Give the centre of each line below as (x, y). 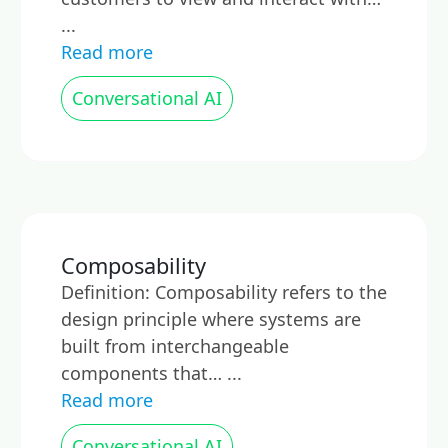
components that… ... (151, 373)
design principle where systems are (211, 319)
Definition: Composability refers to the (224, 292)
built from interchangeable (175, 346)
